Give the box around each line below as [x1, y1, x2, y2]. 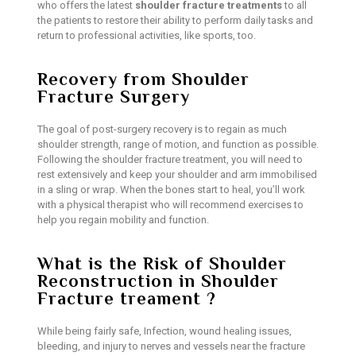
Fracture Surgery [37, 87, 190, 107]
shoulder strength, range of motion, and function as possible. [37, 138, 319, 151]
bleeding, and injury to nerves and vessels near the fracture [37, 340, 305, 353]
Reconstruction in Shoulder [37, 271, 279, 292]
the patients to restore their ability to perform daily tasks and [37, 14, 313, 27]
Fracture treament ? [37, 288, 216, 309]
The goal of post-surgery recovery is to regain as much [37, 123, 287, 136]
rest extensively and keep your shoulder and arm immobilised [37, 168, 317, 181]
